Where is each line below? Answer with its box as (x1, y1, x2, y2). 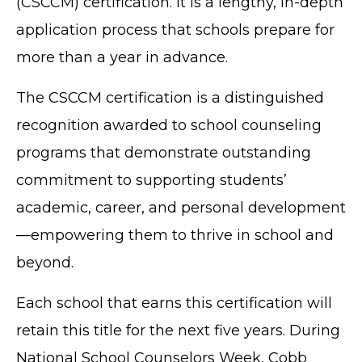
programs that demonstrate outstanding (16, 143, 311, 162)
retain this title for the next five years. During (16, 321, 340, 339)
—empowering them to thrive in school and (16, 225, 334, 244)
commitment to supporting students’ (16, 170, 287, 189)
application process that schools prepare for (16, 20, 335, 39)
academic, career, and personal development (16, 198, 346, 217)
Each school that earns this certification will (16, 293, 332, 312)
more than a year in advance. (16, 48, 232, 66)
